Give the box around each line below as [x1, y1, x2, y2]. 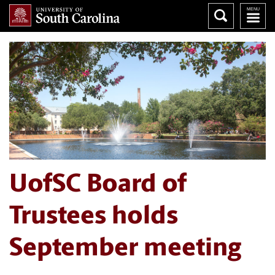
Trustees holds [9, 204, 178, 230]
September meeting [9, 236, 241, 262]
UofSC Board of [9, 172, 187, 198]
